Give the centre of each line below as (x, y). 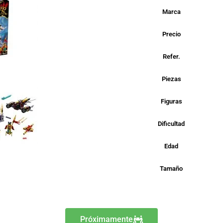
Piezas (171, 79)
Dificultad (171, 124)
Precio (171, 34)
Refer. (171, 56)
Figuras (171, 101)
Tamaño (171, 168)
